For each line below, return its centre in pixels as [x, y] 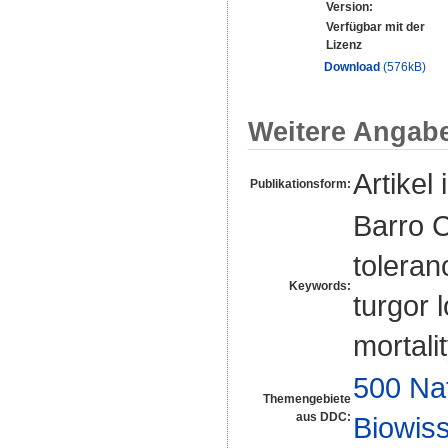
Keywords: [320, 285]
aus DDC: [323, 416]
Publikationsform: [300, 183]
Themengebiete [307, 398]
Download [352, 67]
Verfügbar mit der [375, 27]
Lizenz [344, 45]
